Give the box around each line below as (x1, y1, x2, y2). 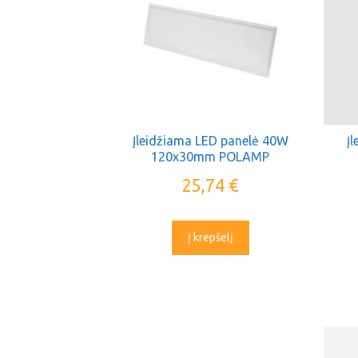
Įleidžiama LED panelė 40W (132, 133, 288, 148)
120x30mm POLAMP (151, 149, 270, 164)
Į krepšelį (187, 230, 233, 244)
